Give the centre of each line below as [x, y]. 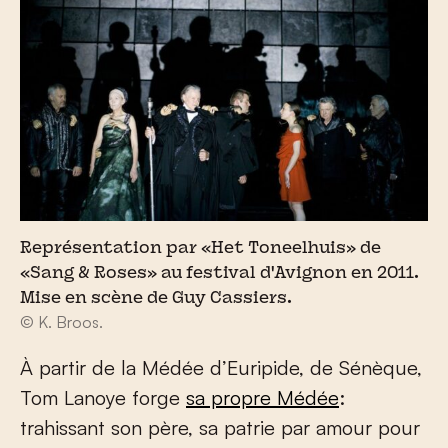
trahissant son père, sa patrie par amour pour [220, 428]
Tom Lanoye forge [103, 398]
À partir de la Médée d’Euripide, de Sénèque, [221, 368]
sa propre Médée [262, 398]
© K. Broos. [61, 322]
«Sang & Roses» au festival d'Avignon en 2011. [219, 274]
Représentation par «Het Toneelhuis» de [200, 249]
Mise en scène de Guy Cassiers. [156, 299]
